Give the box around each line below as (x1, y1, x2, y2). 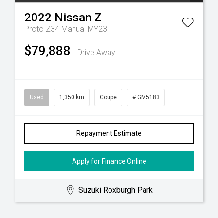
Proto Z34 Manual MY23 (24, 24, 107, 34)
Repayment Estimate (76, 129, 142, 137)
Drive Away (77, 48, 115, 57)
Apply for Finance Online (72, 157, 146, 165)
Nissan (54, 11, 91, 24)
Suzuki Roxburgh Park (78, 185, 153, 195)
